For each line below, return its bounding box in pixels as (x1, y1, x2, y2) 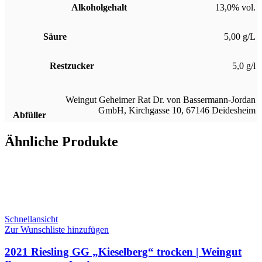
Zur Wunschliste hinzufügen (5, 224, 109, 235)
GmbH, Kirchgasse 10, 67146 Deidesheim (98, 105, 256, 115)
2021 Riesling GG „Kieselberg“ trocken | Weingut (5, 246, 242, 258)
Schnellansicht (5, 213, 58, 224)
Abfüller (13, 109, 47, 120)
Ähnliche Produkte (5, 133, 118, 149)
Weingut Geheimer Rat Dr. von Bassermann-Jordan (65, 94, 256, 105)
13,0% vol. (215, 2, 256, 12)
